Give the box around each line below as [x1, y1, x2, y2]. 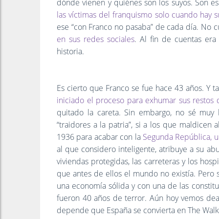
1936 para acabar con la [57, 131, 143, 142]
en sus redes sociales [57, 33, 134, 44]
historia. [57, 45, 84, 57]
